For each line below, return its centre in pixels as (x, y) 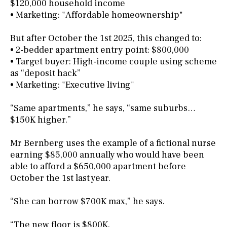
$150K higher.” (41, 120)
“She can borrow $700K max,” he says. (87, 202)
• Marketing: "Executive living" (72, 85)
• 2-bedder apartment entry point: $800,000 (100, 50)
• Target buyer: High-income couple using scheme (113, 62)
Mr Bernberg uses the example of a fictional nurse (113, 143)
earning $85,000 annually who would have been (107, 155)
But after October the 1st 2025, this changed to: (106, 39)
